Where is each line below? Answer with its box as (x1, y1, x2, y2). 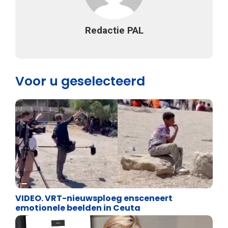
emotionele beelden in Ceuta (15, 202, 140, 214)
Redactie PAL (84, 24, 144, 37)
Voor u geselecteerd (15, 72, 145, 91)
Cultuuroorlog (27, 175, 85, 187)
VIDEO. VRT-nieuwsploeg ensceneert (15, 192, 173, 205)
